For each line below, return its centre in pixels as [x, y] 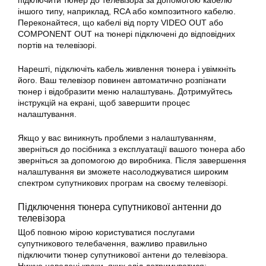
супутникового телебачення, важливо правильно [113, 244]
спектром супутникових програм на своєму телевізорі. [123, 183]
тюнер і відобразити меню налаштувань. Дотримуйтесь [125, 92]
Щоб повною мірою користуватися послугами [106, 232]
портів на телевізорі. [57, 45]
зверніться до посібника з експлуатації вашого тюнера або [132, 149]
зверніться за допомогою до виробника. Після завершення [132, 161]
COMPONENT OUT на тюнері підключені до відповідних [126, 34]
